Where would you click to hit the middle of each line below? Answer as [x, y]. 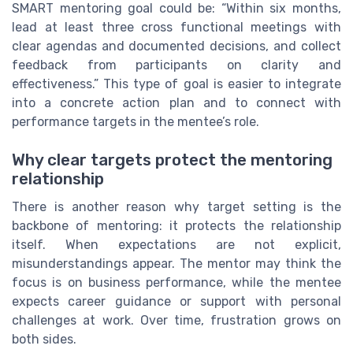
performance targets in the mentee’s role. [136, 121]
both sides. [44, 340]
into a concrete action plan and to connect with [176, 102]
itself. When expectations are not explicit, [176, 245]
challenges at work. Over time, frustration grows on [176, 321]
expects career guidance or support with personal [176, 302]
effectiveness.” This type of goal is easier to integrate [176, 84]
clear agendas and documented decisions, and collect [176, 46]
